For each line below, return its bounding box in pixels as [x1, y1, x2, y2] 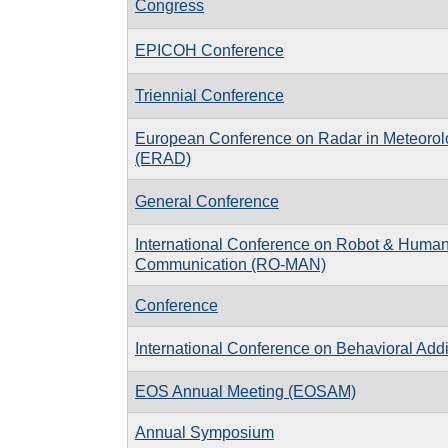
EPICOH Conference [135, 41, 284, 59]
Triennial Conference [135, 86, 284, 104]
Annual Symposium [135, 423, 274, 441]
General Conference [135, 192, 279, 210]
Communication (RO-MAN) [135, 255, 326, 273]
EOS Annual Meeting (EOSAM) [135, 382, 356, 400]
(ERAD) [135, 149, 191, 167]
